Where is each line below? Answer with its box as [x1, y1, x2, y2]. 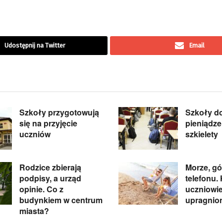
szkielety [185, 128, 218, 140]
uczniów [19, 128, 51, 140]
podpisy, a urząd [19, 172, 81, 184]
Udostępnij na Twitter [4, 42, 65, 50]
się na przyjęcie [19, 117, 77, 129]
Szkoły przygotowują [19, 107, 99, 118]
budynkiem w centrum [19, 194, 103, 206]
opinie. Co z [19, 183, 63, 195]
